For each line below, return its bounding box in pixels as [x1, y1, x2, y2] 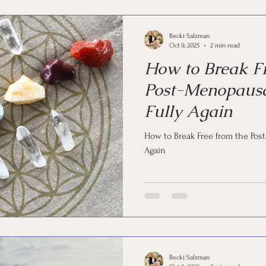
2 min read [210, 42, 240, 49]
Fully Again [144, 100, 232, 122]
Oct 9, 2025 [169, 42, 199, 49]
